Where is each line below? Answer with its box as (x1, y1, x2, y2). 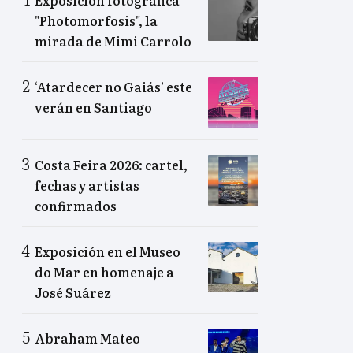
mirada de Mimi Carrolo (35, 31, 191, 50)
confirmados (35, 195, 117, 215)
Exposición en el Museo (35, 241, 180, 261)
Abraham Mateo (35, 328, 140, 347)
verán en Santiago (35, 97, 152, 117)
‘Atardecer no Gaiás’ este (35, 76, 192, 96)
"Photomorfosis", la (35, 10, 158, 30)
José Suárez (35, 282, 111, 302)
